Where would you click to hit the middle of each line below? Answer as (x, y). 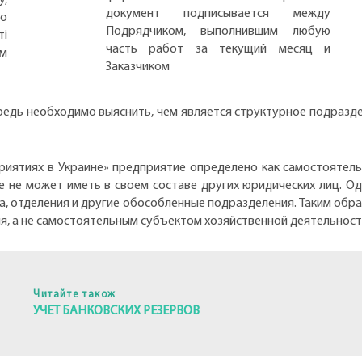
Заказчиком (137, 67)
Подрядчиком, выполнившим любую (218, 31)
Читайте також (75, 294)
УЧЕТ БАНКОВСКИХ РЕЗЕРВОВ (116, 311)
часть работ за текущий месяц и (218, 49)
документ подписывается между (218, 13)
